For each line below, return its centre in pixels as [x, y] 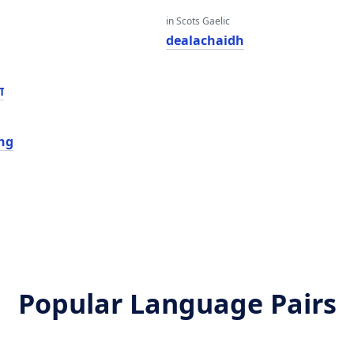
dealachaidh [205, 40]
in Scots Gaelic [198, 21]
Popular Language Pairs [177, 303]
